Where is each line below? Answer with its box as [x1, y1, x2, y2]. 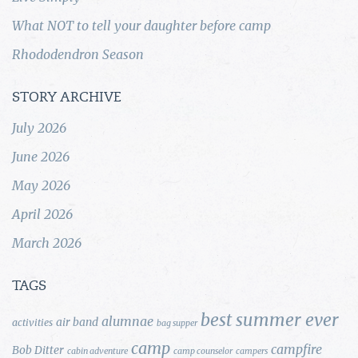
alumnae [101, 312, 153, 329]
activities [12, 316, 53, 328]
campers [236, 345, 268, 356]
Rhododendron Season [12, 46, 144, 62]
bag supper [157, 317, 197, 328]
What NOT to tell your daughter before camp [12, 17, 271, 34]
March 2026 [12, 234, 82, 251]
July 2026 [12, 119, 66, 136]
